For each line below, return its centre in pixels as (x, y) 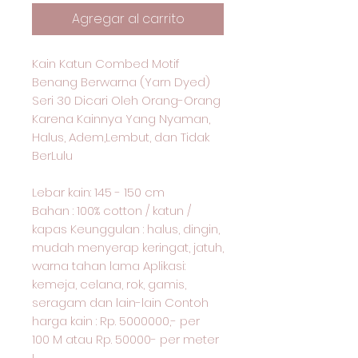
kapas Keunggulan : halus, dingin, (126, 229)
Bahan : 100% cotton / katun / (111, 211)
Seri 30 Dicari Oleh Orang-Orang (126, 100)
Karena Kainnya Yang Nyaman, (121, 119)
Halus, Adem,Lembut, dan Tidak (121, 137)
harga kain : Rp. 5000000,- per (116, 321)
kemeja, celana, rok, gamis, (109, 284)
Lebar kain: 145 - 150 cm (100, 192)
